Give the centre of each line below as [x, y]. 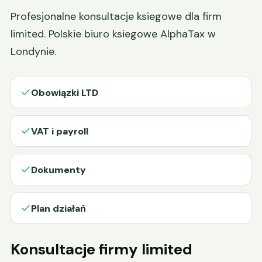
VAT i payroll [60, 131]
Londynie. [33, 51]
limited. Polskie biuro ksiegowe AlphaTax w [113, 34]
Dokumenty [58, 170]
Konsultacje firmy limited [101, 249]
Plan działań [58, 208]
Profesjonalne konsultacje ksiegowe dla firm [116, 16]
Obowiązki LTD [65, 92]
